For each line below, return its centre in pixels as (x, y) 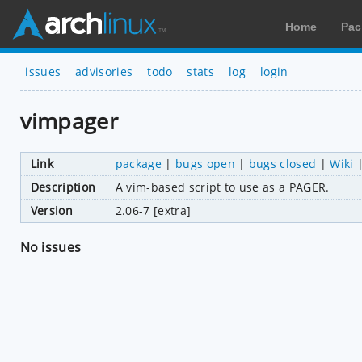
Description (63, 187)
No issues (51, 247)
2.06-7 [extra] (153, 210)
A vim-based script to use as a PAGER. (222, 187)
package (138, 163)
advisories (104, 71)
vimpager (69, 121)
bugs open (205, 163)
